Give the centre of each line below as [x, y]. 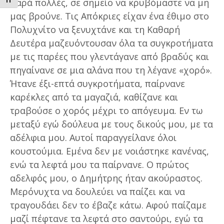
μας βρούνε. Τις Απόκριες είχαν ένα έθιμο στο [109, 16]
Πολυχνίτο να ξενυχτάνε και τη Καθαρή [95, 29]
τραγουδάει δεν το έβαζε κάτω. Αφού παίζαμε [108, 205]
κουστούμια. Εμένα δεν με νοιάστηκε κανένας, [109, 151]
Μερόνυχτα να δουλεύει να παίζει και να [97, 191]
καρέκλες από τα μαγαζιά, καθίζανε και [94, 97]
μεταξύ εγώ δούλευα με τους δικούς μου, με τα [111, 124]
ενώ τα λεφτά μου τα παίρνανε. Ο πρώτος [99, 164]
